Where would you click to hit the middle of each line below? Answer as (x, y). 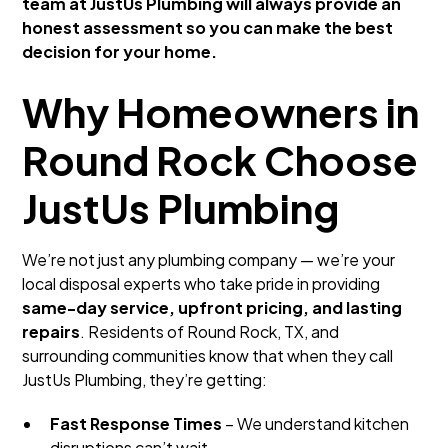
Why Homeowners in (221, 111)
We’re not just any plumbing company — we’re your (209, 259)
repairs (51, 331)
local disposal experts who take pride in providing (201, 283)
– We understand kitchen (316, 423)
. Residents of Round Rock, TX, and (210, 331)
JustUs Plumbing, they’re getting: (145, 379)
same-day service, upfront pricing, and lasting (212, 307)
